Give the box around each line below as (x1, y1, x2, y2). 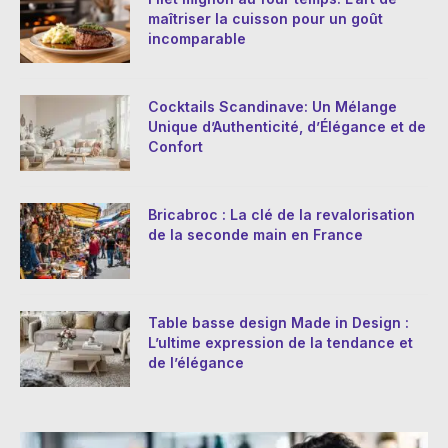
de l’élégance (148, 354, 244, 372)
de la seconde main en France (148, 226, 363, 244)
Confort (148, 138, 203, 156)
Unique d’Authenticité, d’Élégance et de (148, 118, 426, 136)
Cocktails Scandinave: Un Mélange (148, 98, 397, 116)
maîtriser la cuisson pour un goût (148, 10, 383, 28)
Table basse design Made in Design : (148, 314, 409, 332)
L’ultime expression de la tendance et (148, 334, 413, 352)
